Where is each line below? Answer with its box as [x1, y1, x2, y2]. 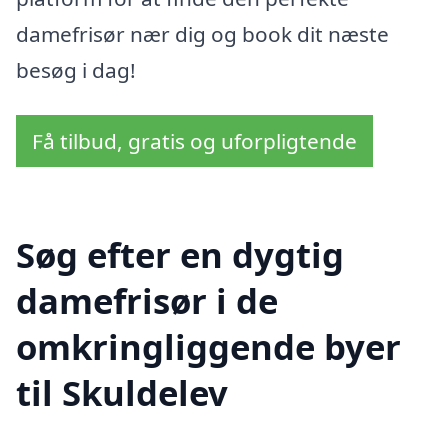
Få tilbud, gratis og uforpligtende [32, 127, 357, 156]
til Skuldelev [16, 369, 228, 417]
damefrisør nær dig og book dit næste [16, 19, 389, 48]
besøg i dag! [16, 55, 136, 84]
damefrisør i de [16, 277, 278, 325]
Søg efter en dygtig [16, 231, 344, 279]
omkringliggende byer [16, 323, 401, 371]
